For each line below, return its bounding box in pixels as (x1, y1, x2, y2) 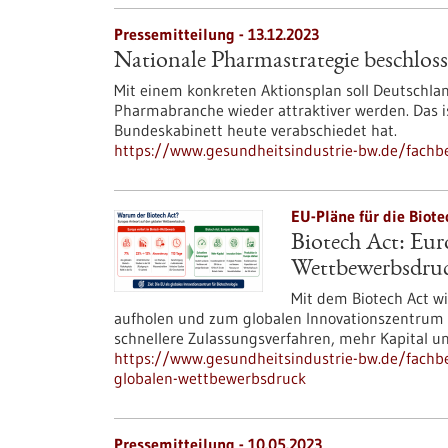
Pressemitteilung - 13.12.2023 (114, 24, 319, 44)
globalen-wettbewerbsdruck (114, 368, 306, 388)
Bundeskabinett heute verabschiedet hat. (114, 120, 397, 140)
